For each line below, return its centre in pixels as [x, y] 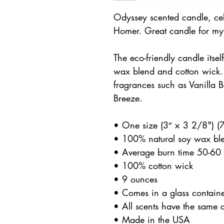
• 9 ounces [135, 179]
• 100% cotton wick [153, 166]
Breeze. [128, 98]
